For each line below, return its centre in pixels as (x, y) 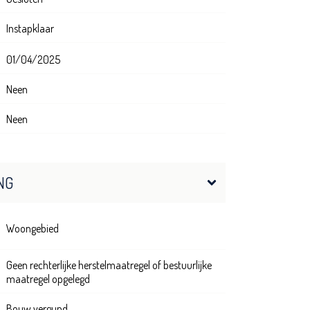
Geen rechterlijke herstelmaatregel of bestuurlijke (109, 265)
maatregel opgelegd (48, 279)
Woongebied (33, 229)
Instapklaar (30, 29)
